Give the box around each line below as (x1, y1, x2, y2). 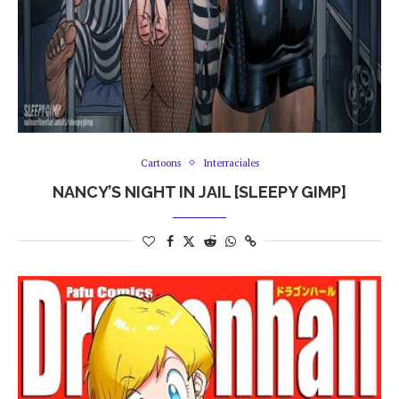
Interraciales (202, 156, 259, 169)
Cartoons (140, 156, 181, 169)
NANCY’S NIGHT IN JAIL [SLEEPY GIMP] (53, 182, 346, 201)
